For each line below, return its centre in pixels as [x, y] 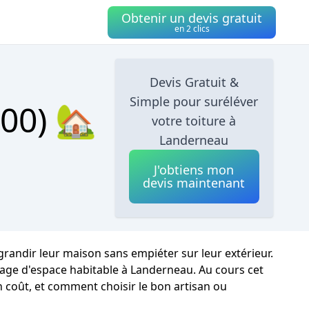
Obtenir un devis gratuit [192, 18]
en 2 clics [192, 28]
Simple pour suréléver [194, 101]
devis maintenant [194, 183]
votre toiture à [194, 121]
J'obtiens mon [194, 170]
